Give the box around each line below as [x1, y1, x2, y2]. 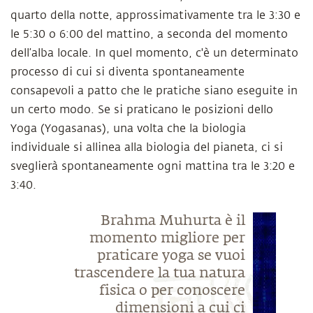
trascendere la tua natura [73, 266, 245, 280]
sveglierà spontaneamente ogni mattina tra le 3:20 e [10, 160, 295, 173]
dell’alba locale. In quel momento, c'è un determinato [10, 47, 298, 59]
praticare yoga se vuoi [96, 249, 245, 263]
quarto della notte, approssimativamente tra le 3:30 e [10, 9, 300, 22]
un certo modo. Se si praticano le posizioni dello [10, 103, 273, 116]
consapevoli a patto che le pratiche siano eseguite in [10, 85, 298, 97]
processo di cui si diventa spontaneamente [10, 66, 245, 78]
